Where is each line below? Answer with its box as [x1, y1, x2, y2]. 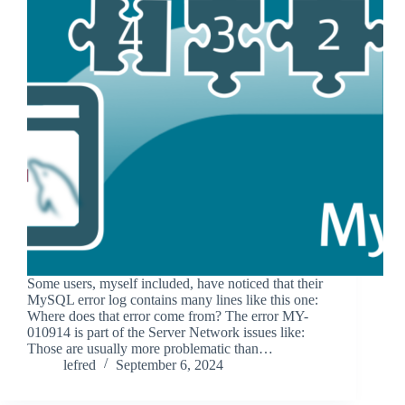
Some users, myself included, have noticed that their [27, 276, 323, 292]
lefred [63, 357, 96, 373]
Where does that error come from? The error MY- [27, 308, 308, 325]
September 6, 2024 [116, 357, 223, 373]
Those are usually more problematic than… [27, 341, 273, 357]
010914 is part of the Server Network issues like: [27, 325, 305, 341]
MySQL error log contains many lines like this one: [27, 292, 318, 308]
